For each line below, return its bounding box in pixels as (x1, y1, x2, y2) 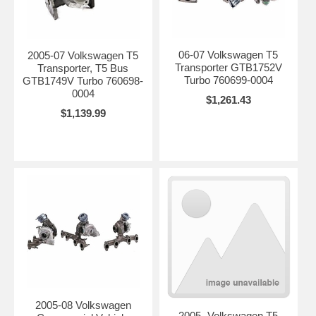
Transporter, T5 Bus (37, 61, 129, 74)
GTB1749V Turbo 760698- (23, 74, 144, 87)
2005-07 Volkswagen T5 (28, 49, 139, 61)
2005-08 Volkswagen (35, 298, 131, 311)
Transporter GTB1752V (174, 61, 282, 73)
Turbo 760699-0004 (183, 73, 273, 86)
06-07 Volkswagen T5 (178, 48, 279, 61)
